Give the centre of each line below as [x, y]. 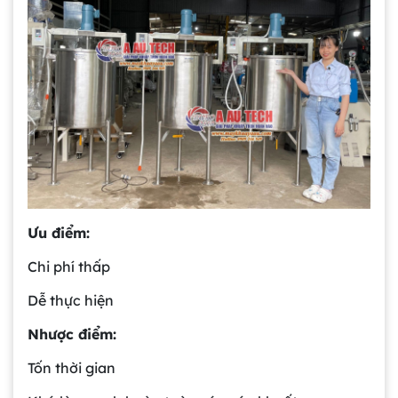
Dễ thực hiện [71, 300]
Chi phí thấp [69, 266]
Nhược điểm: [72, 334]
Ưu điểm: [59, 232]
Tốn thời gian [72, 367]
